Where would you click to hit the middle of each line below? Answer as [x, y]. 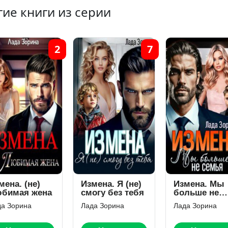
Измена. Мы [199, 184]
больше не [196, 193]
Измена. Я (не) [111, 184]
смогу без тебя [112, 193]
